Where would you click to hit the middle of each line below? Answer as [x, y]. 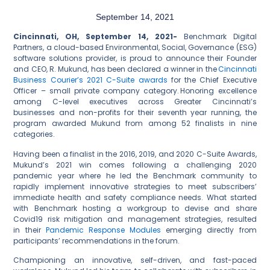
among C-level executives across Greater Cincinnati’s [135, 102]
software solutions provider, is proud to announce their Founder [135, 58]
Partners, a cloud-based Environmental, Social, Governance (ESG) [135, 48]
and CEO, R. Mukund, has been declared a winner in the [116, 69]
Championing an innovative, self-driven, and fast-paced [135, 260]
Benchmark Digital [220, 37]
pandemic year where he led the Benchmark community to [135, 175]
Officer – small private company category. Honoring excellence [135, 91]
